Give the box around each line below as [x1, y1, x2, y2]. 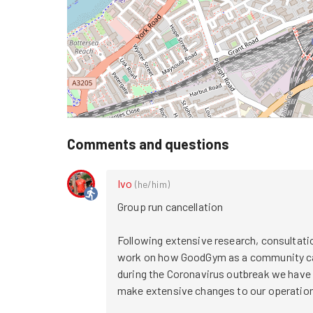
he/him [137, 177, 167, 190]
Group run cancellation [117, 199, 224, 213]
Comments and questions [67, 135, 229, 152]
